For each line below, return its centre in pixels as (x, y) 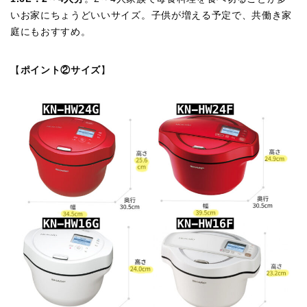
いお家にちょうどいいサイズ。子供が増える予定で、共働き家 (151, 16)
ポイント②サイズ (61, 71)
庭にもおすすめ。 (51, 32)
